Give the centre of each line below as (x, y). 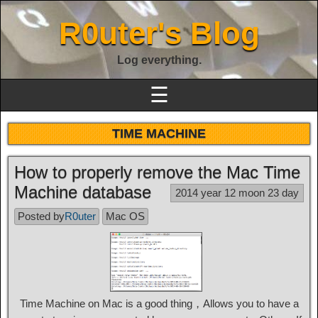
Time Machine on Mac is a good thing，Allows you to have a (159, 304)
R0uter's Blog (159, 33)
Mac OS (125, 216)
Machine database (83, 192)
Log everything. (159, 60)
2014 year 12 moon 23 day (237, 193)
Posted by (41, 216)
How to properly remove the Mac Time (157, 172)
